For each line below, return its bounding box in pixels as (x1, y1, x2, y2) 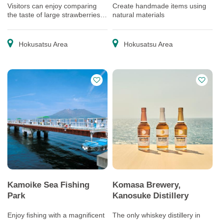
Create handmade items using (112, 2, 206, 10)
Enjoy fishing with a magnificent (7, 211, 105, 219)
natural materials (112, 11, 165, 19)
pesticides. (7, 28, 40, 36)
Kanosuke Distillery (112, 191, 189, 200)
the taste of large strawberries (7, 11, 100, 19)
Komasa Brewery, (112, 180, 181, 190)
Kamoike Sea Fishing (7, 180, 89, 190)
